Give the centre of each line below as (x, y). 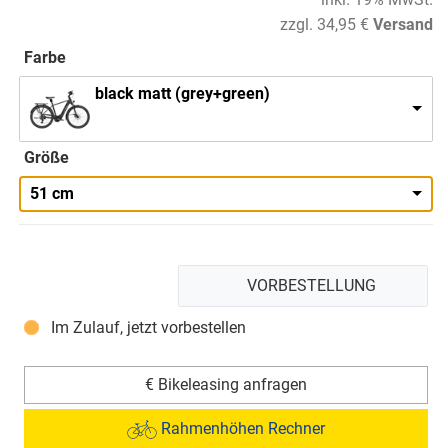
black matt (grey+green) (182, 94)
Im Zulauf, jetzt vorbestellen (148, 328)
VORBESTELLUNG (312, 286)
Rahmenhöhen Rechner (241, 428)
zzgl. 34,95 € (324, 25)
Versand (403, 25)
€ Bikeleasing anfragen (226, 385)
